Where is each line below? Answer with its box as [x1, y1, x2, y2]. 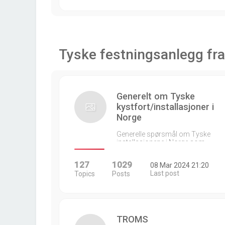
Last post [150, 169, 179, 177]
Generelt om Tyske [117, 91, 195, 101]
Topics [74, 170, 95, 178]
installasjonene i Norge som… [117, 138, 209, 146]
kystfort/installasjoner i [117, 101, 214, 112]
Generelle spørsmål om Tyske [117, 130, 210, 138]
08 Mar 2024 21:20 [150, 161, 209, 169]
